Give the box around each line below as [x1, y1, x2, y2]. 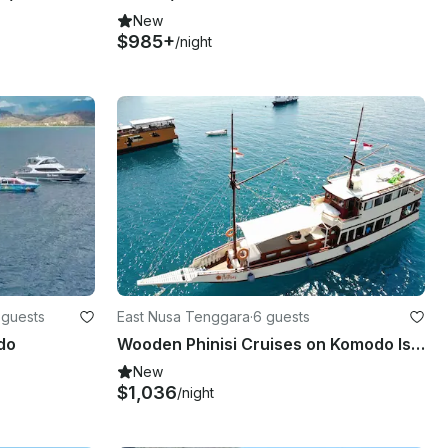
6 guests [253, 307, 310, 325]
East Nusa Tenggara [117, 307, 250, 325]
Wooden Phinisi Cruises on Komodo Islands [411, 333, 425, 354]
